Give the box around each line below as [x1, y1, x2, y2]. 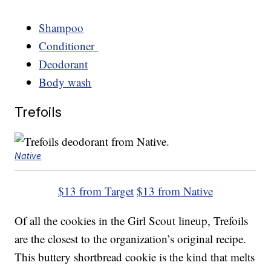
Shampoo [39, 20, 84, 36]
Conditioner [39, 38, 99, 54]
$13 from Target [58, 183, 134, 199]
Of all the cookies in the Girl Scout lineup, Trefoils [15, 213, 249, 229]
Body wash [39, 74, 92, 90]
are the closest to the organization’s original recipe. [15, 231, 247, 247]
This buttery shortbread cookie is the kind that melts [15, 249, 255, 265]
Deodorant [39, 56, 88, 72]
